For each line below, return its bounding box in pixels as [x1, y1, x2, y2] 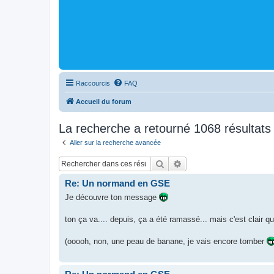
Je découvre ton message [65, 192, 159, 202]
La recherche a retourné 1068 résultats [59, 121, 271, 135]
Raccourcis [76, 79, 110, 87]
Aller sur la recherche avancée [70, 138, 161, 146]
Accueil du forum [76, 97, 131, 105]
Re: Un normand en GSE [65, 178, 170, 188]
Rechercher [165, 158, 207, 169]
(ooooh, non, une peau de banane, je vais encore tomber [65, 236, 267, 246]
